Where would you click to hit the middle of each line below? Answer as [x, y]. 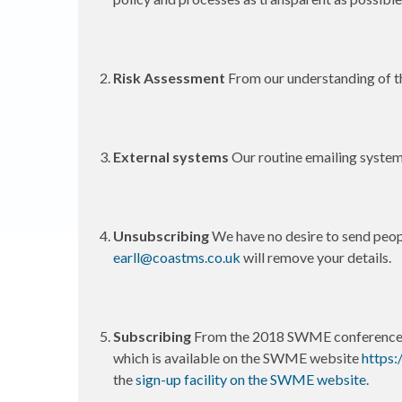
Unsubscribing [162, 236]
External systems [172, 157]
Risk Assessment [170, 78]
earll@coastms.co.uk [177, 257]
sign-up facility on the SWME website [251, 379]
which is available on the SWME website [237, 358]
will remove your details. [316, 257]
